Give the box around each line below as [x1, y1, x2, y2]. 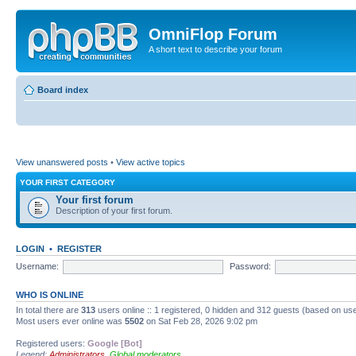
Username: [16, 261, 59, 271]
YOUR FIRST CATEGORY [20, 178, 115, 187]
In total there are [16, 305, 81, 315]
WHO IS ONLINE [16, 290, 83, 300]
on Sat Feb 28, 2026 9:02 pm [144, 316, 257, 326]
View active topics [116, 157, 185, 167]
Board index [37, 84, 88, 95]
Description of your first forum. [56, 206, 172, 215]
